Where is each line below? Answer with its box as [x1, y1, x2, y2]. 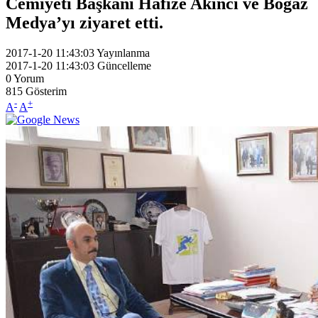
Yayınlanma [97, 46, 150, 59]
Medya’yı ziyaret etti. [6, 13, 163, 32]
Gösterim [26, 84, 67, 97]
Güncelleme [97, 59, 151, 72]
